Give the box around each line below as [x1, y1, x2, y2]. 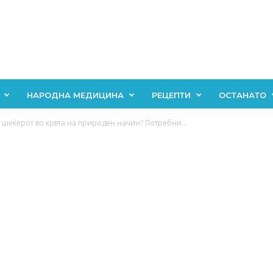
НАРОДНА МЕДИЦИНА [26, 90, 124, 100]
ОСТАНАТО [218, 90, 266, 100]
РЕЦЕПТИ [151, 90, 191, 100]
